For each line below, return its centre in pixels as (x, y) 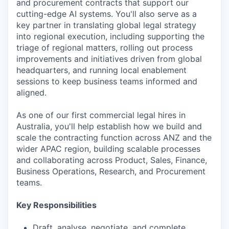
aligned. (31, 93)
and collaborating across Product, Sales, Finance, (112, 160)
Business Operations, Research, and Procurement (111, 171)
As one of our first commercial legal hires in (101, 115)
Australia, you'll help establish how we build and (109, 127)
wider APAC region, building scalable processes (108, 149)
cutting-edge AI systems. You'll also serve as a (107, 14)
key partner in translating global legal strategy (106, 25)
